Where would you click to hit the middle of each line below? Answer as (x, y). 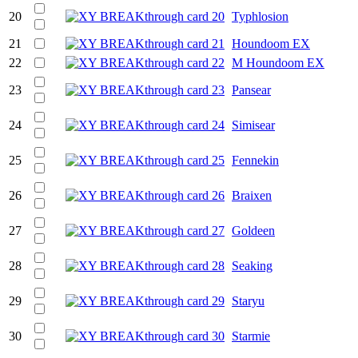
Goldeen (253, 230)
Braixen (252, 195)
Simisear (253, 125)
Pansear (251, 89)
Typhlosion (260, 16)
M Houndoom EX (278, 62)
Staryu (248, 300)
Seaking (252, 265)
